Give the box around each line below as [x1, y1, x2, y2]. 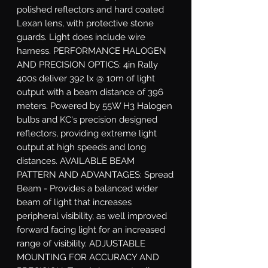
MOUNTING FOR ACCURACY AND [17, 251, 159, 263]
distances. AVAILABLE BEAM [17, 155, 135, 166]
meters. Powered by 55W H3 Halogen [17, 100, 172, 111]
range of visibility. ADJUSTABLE [17, 237, 145, 249]
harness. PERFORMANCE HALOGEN [17, 45, 166, 56]
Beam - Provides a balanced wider [17, 182, 158, 194]
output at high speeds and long [17, 141, 146, 153]
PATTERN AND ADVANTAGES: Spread [17, 169, 173, 180]
